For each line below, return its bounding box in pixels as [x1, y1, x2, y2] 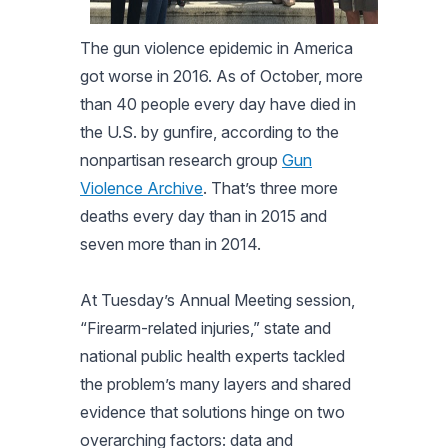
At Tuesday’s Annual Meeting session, [80, 289, 355, 310]
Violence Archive [80, 177, 203, 198]
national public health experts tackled [80, 345, 345, 366]
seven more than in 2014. [80, 233, 261, 254]
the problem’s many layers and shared [80, 373, 351, 394]
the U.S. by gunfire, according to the [80, 121, 339, 142]
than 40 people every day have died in [80, 93, 356, 114]
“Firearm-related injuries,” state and [80, 317, 331, 338]
